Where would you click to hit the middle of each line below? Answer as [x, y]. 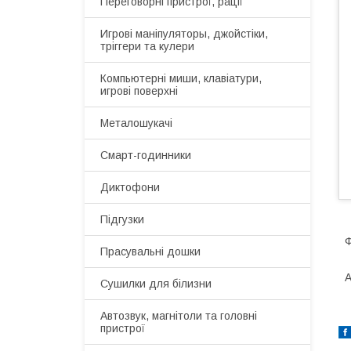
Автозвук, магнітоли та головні [179, 316]
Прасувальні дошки [150, 251]
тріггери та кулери [147, 46]
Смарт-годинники [146, 155]
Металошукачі [136, 123]
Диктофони [130, 187]
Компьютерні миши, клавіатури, [181, 78]
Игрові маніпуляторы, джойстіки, [184, 34]
